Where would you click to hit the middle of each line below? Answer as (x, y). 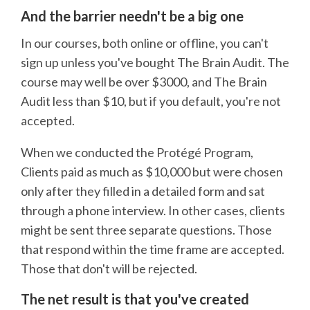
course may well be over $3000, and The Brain (144, 81)
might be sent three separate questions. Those (146, 229)
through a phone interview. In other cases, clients (153, 210)
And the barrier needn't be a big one (132, 16)
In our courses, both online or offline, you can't (145, 43)
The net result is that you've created (135, 299)
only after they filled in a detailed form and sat (143, 191)
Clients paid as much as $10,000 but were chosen (152, 171)
